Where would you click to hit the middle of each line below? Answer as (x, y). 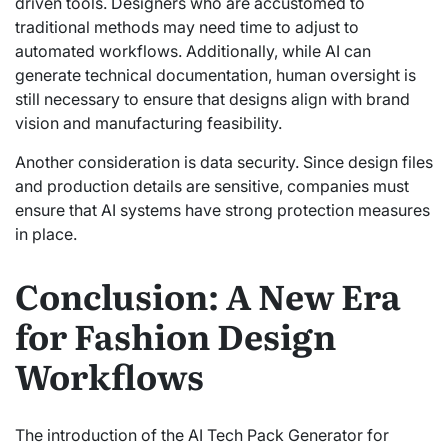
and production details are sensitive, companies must (212, 186)
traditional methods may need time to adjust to (187, 27)
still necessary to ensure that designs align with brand (212, 99)
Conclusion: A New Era (208, 294)
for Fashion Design (175, 334)
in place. (46, 234)
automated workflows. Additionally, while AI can (193, 51)
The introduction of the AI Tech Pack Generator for (202, 434)
